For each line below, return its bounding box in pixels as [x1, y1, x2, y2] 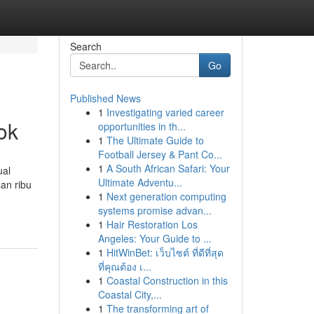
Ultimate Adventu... [97, 175, 182, 189]
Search [69, 39, 102, 53]
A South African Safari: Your [106, 161, 230, 175]
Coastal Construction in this [106, 273, 228, 287]
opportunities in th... [97, 119, 186, 133]
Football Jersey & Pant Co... [97, 147, 222, 161]
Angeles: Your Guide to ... [97, 231, 212, 245]
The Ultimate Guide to [106, 133, 204, 147]
